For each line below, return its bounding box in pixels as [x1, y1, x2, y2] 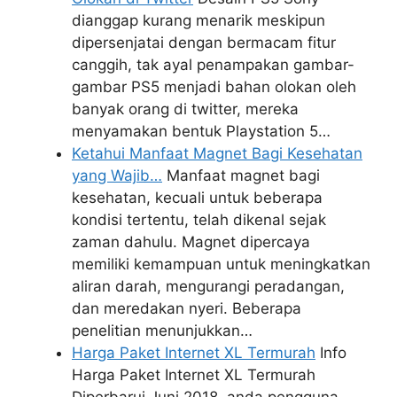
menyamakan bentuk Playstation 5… [72, 122, 331, 141]
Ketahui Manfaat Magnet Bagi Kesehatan [72, 144, 362, 163]
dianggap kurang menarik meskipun [72, 12, 325, 30]
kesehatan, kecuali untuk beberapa [72, 189, 323, 207]
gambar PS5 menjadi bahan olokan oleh [72, 78, 356, 97]
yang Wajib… [72, 167, 162, 185]
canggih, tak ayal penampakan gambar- [72, 56, 354, 74]
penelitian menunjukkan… [72, 322, 253, 340]
